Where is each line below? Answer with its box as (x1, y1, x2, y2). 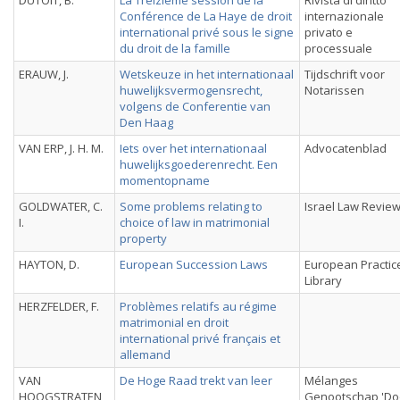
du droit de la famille (120, 40, 230, 56)
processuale (304, 40, 372, 56)
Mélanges (304, 372, 358, 388)
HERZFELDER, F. (19, 298, 99, 314)
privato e (304, 24, 353, 40)
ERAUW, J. (19, 66, 69, 82)
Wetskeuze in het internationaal (120, 66, 294, 82)
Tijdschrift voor (304, 66, 385, 82)
